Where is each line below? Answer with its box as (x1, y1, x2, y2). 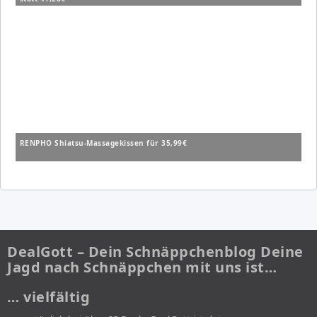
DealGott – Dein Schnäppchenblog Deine (7, 242, 304, 262)
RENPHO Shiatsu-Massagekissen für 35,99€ (19, 138, 188, 149)
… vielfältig (7, 287, 90, 307)
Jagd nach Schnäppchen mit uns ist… (7, 258, 277, 277)
